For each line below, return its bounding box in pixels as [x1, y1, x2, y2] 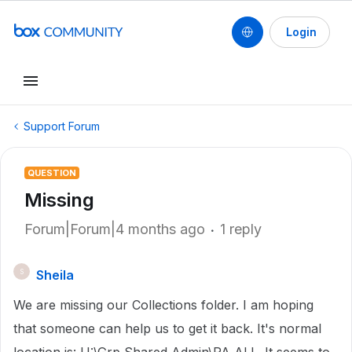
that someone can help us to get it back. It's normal [13, 321, 321, 336]
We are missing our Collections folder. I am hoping [13, 297, 313, 313]
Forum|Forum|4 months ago [24, 221, 205, 237]
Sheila [36, 267, 74, 283]
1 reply [220, 221, 262, 237]
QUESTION [27, 167, 76, 178]
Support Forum [24, 119, 100, 133]
